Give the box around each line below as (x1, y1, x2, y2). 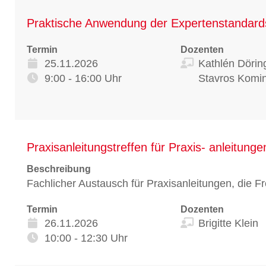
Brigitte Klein (198, 217, 258, 229)
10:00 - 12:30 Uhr (45, 232, 128, 244)
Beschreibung (27, 163, 91, 174)
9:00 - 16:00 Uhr (45, 72, 122, 84)
